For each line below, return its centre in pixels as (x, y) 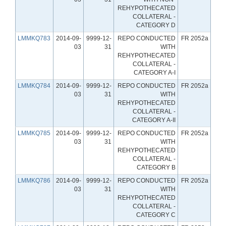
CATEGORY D (156, 25)
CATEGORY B (156, 167)
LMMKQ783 (34, 38)
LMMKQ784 (34, 86)
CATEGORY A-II (154, 120)
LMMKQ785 (34, 133)
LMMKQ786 (34, 180)
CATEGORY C (156, 215)
